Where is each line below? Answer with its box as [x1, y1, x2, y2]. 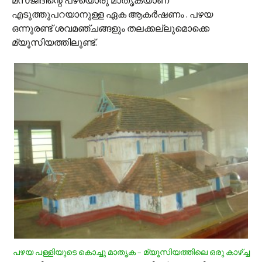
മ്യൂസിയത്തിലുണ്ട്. [12, 36, 97, 48]
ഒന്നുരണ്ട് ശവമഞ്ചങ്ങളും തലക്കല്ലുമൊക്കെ [12, 22, 209, 34]
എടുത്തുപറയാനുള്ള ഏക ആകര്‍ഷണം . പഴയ [12, 8, 213, 20]
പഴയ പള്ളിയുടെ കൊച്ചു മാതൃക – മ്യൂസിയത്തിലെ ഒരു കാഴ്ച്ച [12, 247, 250, 257]
